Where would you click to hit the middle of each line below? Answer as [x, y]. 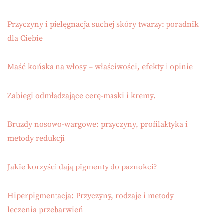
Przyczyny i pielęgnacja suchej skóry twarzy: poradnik [103, 25]
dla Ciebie [25, 38]
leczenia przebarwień [45, 210]
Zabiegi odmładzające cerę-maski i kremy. [82, 96]
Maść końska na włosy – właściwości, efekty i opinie [100, 67]
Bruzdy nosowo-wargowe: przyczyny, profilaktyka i [98, 125]
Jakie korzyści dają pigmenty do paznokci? [82, 167]
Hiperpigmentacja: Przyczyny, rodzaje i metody [91, 196]
